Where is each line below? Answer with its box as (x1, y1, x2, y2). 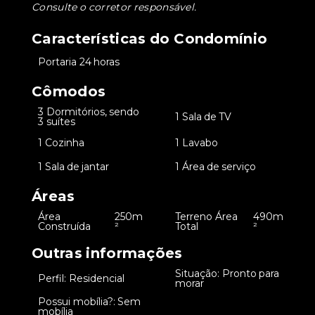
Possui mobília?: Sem (38, 295, 141, 308)
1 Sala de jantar (38, 160, 110, 173)
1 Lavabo (175, 136, 218, 149)
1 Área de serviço (175, 160, 257, 173)
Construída (38, 220, 91, 233)
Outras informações (32, 245, 183, 262)
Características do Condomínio (32, 30, 268, 47)
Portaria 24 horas (38, 56, 120, 68)
